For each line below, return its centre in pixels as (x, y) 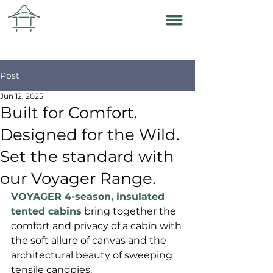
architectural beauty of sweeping (93, 255)
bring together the (130, 211)
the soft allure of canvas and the (90, 240)
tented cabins (46, 211)
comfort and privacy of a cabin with (97, 226)
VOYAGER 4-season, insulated (89, 197)
